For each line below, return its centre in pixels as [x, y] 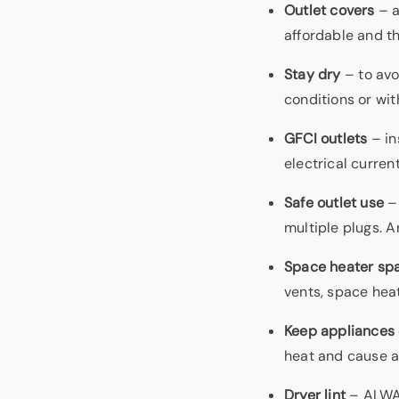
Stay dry [313, 74]
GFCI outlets [326, 138]
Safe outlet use [334, 202]
